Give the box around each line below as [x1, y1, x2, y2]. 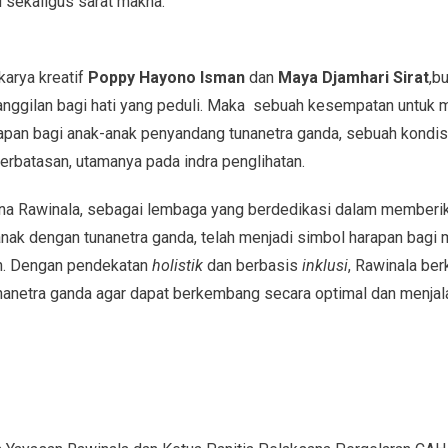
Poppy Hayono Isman [87, 67, 245, 87]
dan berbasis [202, 255, 302, 275]
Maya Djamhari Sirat [277, 67, 429, 87]
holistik [151, 255, 203, 275]
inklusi [301, 255, 348, 275]
